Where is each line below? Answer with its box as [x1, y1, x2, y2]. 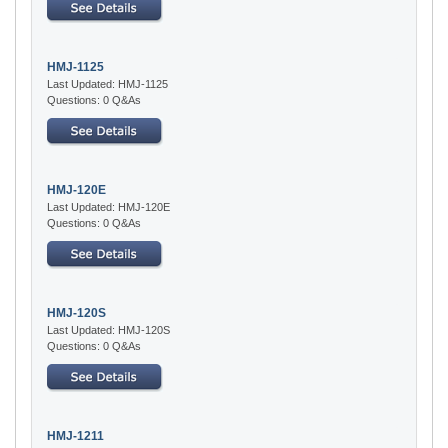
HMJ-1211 [47, 428, 104, 443]
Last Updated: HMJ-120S [47, 323, 170, 336]
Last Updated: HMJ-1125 [47, 77, 168, 90]
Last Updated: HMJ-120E [47, 200, 170, 213]
